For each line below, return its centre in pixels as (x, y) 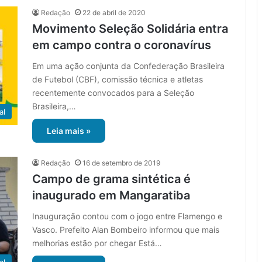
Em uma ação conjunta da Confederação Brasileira (128, 66)
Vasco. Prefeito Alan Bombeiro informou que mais (126, 230)
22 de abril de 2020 (114, 13)
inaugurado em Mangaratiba (111, 196)
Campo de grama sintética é (111, 179)
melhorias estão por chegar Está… (97, 243)
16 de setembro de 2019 (121, 163)
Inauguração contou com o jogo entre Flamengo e (127, 216)
